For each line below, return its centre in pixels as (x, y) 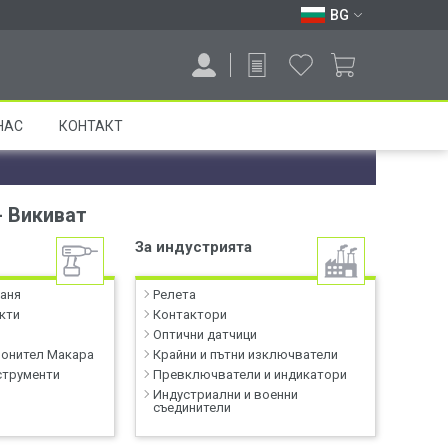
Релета (175, 294)
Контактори (190, 314)
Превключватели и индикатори (250, 374)
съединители (192, 407)
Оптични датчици (205, 334)
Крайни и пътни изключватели (246, 354)
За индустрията (194, 247)
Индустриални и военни (226, 394)
